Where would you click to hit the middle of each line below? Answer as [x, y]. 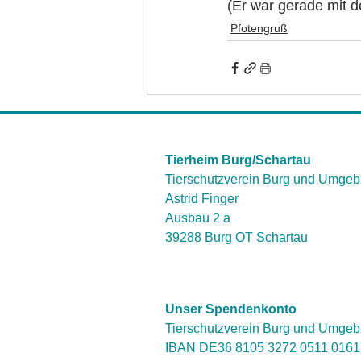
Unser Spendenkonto [231, 309]
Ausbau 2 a [198, 218]
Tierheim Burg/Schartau [238, 160]
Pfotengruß [259, 29]
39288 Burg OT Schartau [237, 238]
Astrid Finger [202, 199]
